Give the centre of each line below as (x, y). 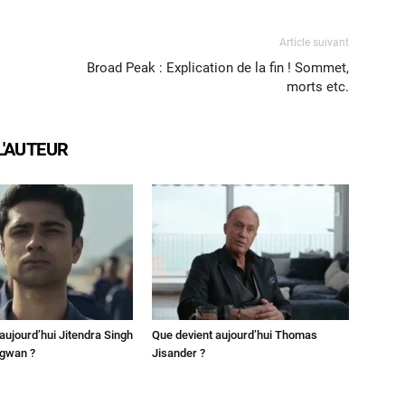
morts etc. (318, 87)
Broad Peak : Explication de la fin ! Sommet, (218, 68)
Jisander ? (179, 353)
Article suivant (314, 43)
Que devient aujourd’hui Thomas (235, 335)
